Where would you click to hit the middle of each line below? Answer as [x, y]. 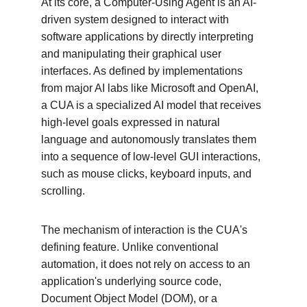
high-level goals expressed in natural [132, 122]
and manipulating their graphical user [133, 54]
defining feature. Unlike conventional [131, 247]
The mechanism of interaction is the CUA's [146, 230]
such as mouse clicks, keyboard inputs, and [148, 174]
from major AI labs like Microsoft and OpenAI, [151, 88]
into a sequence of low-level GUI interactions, [152, 157]
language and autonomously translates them [150, 139]
